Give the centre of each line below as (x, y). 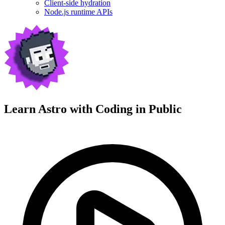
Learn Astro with (50, 109)
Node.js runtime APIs (78, 12)
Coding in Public (139, 109)
